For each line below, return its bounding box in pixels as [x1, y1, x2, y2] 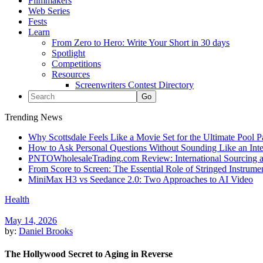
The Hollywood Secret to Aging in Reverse [5, 249, 173, 259]
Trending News [5, 112, 62, 122]
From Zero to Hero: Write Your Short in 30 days [52, 38, 230, 48]
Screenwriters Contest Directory [75, 80, 194, 90]
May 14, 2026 [5, 215, 57, 225]
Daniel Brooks [19, 226, 73, 236]
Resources [52, 69, 90, 79]
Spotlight [52, 48, 85, 58]
